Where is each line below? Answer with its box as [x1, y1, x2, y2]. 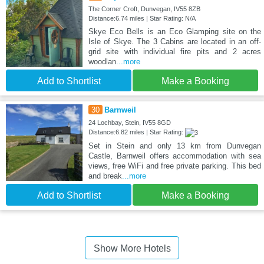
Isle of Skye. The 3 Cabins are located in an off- [88, 37, 261, 47]
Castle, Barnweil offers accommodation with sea [88, 151, 261, 161]
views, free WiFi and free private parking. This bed [88, 161, 261, 171]
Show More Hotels [93, 243, 171, 254]
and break [88, 171, 122, 181]
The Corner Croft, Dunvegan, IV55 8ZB [88, 5, 200, 13]
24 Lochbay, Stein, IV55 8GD [88, 119, 171, 127]
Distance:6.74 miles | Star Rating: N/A [88, 15, 196, 22]
